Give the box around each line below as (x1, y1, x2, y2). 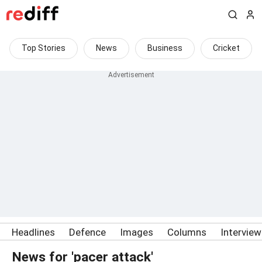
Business (147, 43, 182, 53)
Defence (69, 226, 106, 238)
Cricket (213, 43, 240, 53)
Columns (167, 226, 206, 238)
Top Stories (22, 43, 65, 53)
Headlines (12, 226, 55, 238)
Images (120, 226, 153, 238)
